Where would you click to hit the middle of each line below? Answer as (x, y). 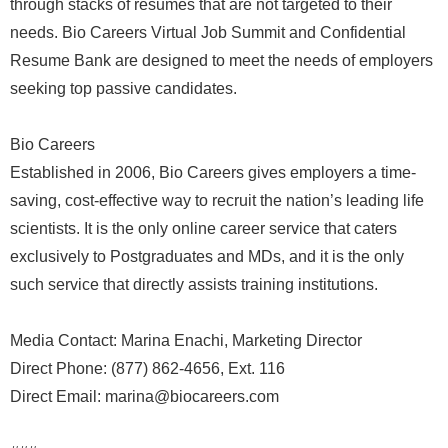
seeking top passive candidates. (123, 88)
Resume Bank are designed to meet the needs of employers (221, 60)
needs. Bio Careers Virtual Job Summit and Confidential (208, 32)
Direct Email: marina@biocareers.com (144, 396)
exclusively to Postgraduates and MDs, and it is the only (207, 256)
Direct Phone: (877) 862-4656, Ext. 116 (147, 368)
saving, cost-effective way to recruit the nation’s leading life (217, 200)
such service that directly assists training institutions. (194, 284)
